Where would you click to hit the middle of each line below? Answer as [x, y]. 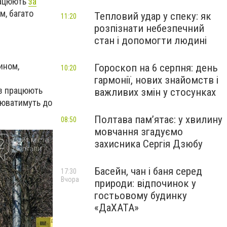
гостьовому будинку [141, 196]
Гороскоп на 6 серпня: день [156, 68]
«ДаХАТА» [117, 208]
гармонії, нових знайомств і [156, 80]
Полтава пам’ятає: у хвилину [158, 120]
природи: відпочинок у [145, 183]
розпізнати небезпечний [149, 28]
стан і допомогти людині [150, 41]
